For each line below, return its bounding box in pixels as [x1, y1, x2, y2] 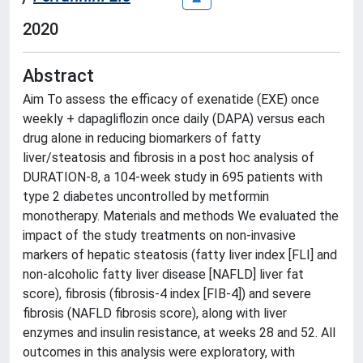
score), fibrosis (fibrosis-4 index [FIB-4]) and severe [23, 285, 311, 301]
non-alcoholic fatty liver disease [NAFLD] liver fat [23, 266, 304, 282]
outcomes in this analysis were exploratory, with [23, 344, 295, 360]
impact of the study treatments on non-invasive [23, 227, 296, 243]
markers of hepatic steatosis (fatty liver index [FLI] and [23, 246, 337, 263]
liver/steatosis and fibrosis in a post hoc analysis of [23, 149, 314, 165]
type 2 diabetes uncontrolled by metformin [23, 188, 269, 204]
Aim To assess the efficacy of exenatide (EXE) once [23, 91, 319, 107]
